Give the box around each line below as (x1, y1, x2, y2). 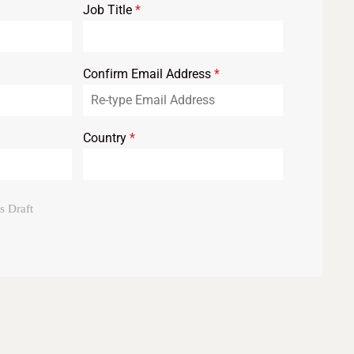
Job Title (83, 2, 136, 17)
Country (83, 130, 130, 145)
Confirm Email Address (83, 66, 215, 81)
